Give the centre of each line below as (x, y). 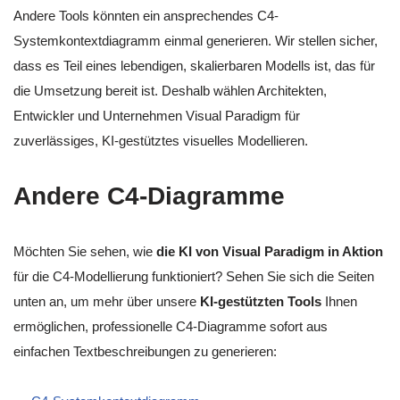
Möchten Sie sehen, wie (85, 252)
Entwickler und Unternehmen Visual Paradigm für (157, 116)
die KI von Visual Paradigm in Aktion (270, 252)
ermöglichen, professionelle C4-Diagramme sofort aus (171, 327)
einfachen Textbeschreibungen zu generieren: (145, 352)
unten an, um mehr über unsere (107, 302)
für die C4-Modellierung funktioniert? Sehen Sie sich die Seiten (194, 277)
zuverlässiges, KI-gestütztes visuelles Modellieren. (161, 141)
